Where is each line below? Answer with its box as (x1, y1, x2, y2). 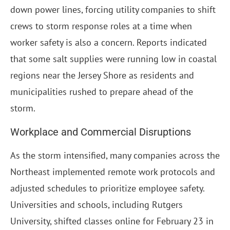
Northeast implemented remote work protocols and (10, 166, 215, 178)
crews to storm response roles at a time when (10, 20, 192, 32)
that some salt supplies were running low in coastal (10, 53, 217, 65)
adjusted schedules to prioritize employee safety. (10, 182, 204, 195)
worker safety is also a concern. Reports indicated (10, 36, 207, 49)
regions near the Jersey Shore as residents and (10, 69, 194, 82)
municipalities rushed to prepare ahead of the (10, 86, 193, 98)
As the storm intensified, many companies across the (10, 149, 220, 162)
